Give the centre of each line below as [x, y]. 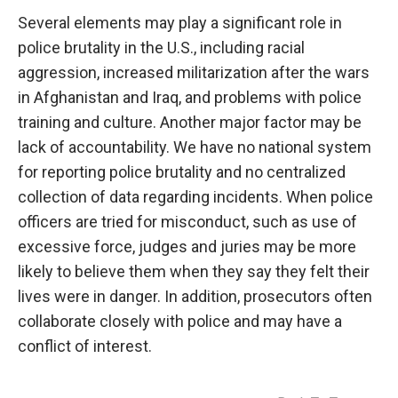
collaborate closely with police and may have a [180, 322]
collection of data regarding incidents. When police [195, 197]
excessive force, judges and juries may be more [187, 247]
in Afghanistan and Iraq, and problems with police [190, 98]
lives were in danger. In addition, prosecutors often [195, 297]
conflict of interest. [85, 346]
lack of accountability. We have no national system [195, 147]
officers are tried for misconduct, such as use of [187, 222]
